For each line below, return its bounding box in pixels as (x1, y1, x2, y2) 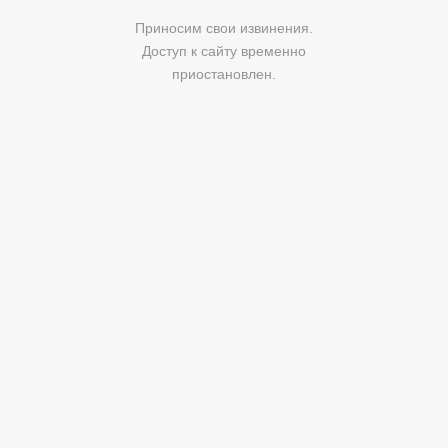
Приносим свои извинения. (135, 19, 313, 36)
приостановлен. (172, 65, 276, 82)
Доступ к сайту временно (142, 42, 306, 59)
